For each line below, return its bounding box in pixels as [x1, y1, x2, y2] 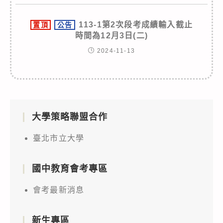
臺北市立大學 [33, 133, 85, 142]
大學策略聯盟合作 [32, 111, 108, 122]
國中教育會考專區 [32, 163, 108, 174]
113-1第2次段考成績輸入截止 [78, 20, 193, 29]
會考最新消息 [33, 185, 85, 194]
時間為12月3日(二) [75, 31, 148, 40]
